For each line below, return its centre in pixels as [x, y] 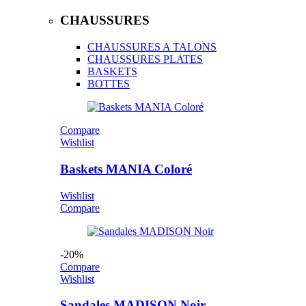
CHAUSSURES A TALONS [152, 47]
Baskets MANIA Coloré [126, 169]
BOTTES [109, 84]
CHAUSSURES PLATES [145, 59]
